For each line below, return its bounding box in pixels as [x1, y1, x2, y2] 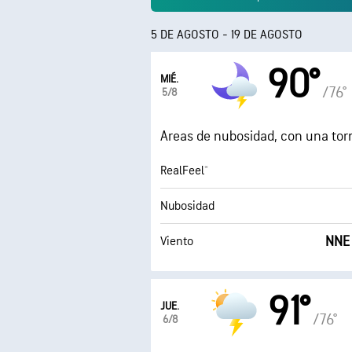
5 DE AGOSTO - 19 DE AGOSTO [151, 27, 302, 42]
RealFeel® [160, 163, 208, 178]
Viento [160, 233, 193, 249]
